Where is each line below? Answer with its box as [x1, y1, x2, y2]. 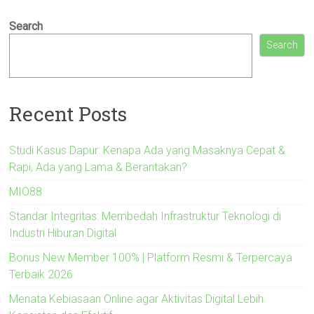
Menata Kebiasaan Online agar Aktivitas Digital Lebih [9, 292, 264, 306]
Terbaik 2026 [9, 267, 74, 281]
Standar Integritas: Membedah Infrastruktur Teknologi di [9, 209, 282, 223]
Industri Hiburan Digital [9, 226, 117, 240]
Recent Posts [9, 100, 128, 127]
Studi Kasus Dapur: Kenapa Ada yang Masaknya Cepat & [9, 143, 286, 157]
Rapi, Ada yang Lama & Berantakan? [9, 160, 188, 174]
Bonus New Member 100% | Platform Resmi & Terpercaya [9, 250, 293, 264]
